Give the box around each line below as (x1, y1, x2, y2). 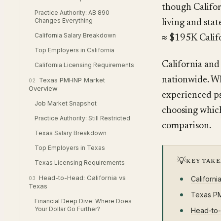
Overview (29, 84, 58, 92)
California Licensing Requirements (35, 61, 134, 69)
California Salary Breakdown (35, 32, 116, 39)
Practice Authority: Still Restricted (35, 114, 130, 122)
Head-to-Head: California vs (38, 174, 126, 182)
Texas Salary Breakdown (35, 129, 107, 137)
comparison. (162, 121, 211, 131)
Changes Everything (35, 17, 93, 24)
